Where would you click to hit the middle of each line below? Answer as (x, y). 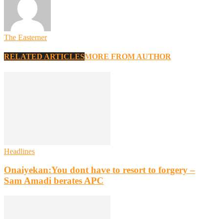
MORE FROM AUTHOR (128, 57)
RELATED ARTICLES (44, 57)
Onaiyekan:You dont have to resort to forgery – (99, 170)
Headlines (19, 151)
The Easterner (25, 38)
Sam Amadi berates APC (54, 181)
